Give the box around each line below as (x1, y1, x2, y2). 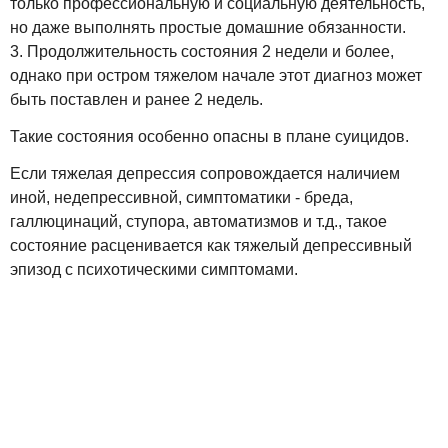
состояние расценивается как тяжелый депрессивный (10, 236, 412, 254)
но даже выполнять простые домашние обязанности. (10, 19, 406, 37)
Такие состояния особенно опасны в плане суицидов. (10, 128, 409, 146)
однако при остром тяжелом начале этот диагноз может (10, 67, 422, 85)
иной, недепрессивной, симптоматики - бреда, (10, 188, 353, 206)
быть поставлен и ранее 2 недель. (10, 91, 263, 109)
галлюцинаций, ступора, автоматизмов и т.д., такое (10, 212, 387, 230)
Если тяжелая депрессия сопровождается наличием (10, 164, 400, 182)
